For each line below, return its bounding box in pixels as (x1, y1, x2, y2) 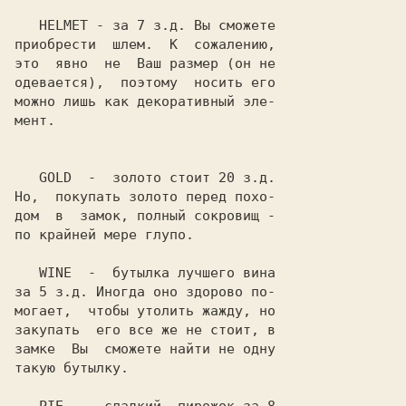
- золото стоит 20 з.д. (72, 169, 275, 186)
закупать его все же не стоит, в (14, 322, 275, 338)
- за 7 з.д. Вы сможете (88, 17, 275, 34)
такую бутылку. (14, 360, 129, 376)
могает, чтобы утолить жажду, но (14, 303, 275, 319)
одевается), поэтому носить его (14, 74, 275, 91)
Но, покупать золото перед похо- (14, 188, 275, 205)
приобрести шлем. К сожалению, (14, 36, 275, 53)
